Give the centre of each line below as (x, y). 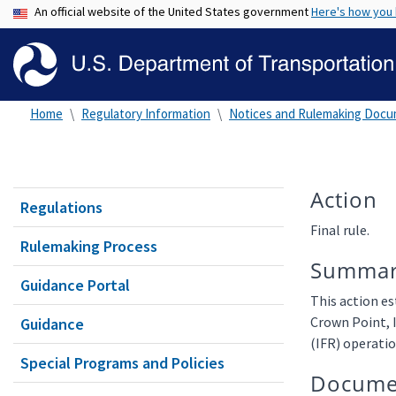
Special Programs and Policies (122, 363)
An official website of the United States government (173, 11)
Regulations (61, 207)
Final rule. (340, 230)
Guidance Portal (75, 285)
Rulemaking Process (89, 246)
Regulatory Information (146, 114)
